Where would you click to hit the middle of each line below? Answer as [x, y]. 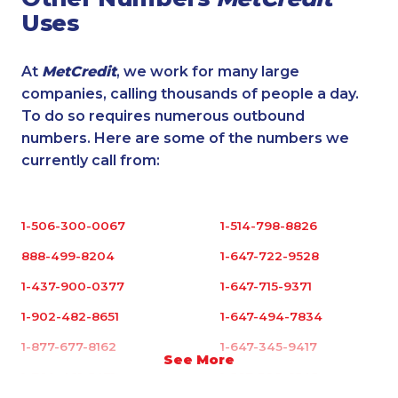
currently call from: [91, 160]
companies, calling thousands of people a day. [190, 93]
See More [199, 359]
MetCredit [79, 71]
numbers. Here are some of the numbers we [185, 138]
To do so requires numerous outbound [163, 115]
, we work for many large [208, 71]
